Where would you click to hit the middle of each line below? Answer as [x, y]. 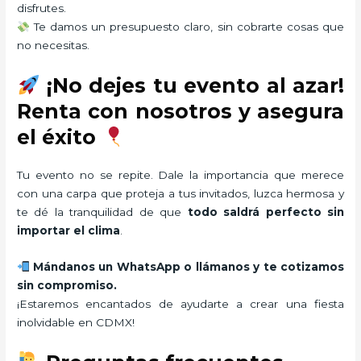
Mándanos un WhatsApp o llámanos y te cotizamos [189, 267]
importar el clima [69, 231]
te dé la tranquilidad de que [102, 212]
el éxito [60, 137]
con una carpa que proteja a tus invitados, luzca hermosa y [180, 194]
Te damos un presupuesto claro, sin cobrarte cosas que [187, 27]
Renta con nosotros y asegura [180, 112]
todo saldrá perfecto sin [266, 212]
